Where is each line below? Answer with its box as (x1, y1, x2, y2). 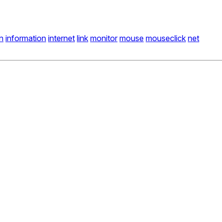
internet (48, 33, 75, 44)
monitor (90, 33, 117, 44)
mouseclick (146, 33, 186, 44)
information (5, 33, 46, 44)
